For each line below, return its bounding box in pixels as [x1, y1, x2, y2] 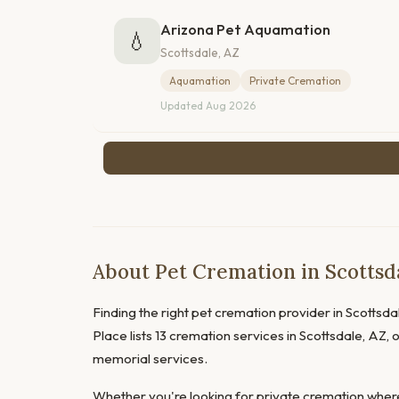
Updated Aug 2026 [160, 99, 256, 113]
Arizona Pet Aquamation [160, 20, 330, 39]
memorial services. [93, 350, 208, 368]
